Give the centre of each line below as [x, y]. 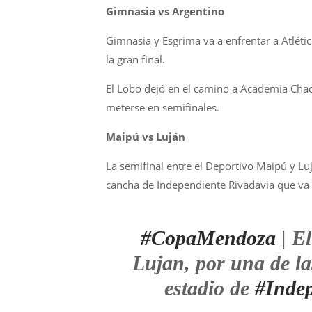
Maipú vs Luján [146, 136]
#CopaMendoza [209, 238]
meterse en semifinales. [163, 107]
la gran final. [135, 59]
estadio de [210, 288]
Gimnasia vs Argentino [165, 11]
